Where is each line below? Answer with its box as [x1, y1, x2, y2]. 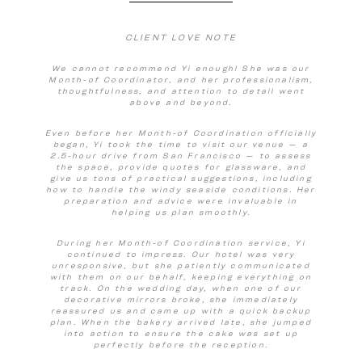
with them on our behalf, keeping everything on [49, 271, 313, 281]
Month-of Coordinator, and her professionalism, [48, 74, 314, 84]
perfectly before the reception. [93, 339, 269, 349]
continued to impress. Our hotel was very [66, 249, 296, 259]
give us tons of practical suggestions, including [50, 173, 312, 183]
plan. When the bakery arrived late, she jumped [49, 317, 313, 326]
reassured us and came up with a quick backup [50, 305, 312, 315]
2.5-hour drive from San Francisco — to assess [50, 150, 312, 160]
